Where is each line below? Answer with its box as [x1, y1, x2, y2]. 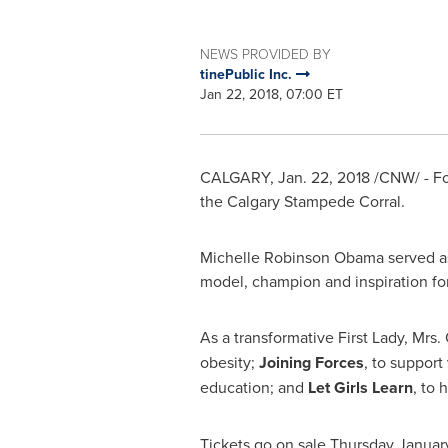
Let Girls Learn [303, 376, 413, 399]
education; [199, 376, 274, 398]
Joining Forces [258, 351, 364, 374]
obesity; [199, 351, 259, 373]
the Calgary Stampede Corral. [199, 190, 405, 212]
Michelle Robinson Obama [199, 246, 384, 268]
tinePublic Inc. [199, 64, 296, 84]
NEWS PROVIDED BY [199, 44, 331, 63]
